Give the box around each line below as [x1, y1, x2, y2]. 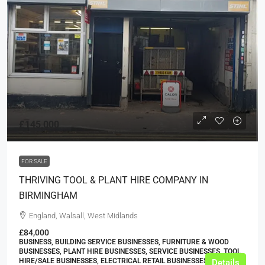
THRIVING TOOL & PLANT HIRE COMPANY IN [19, 174, 208, 186]
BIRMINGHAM [19, 190, 77, 202]
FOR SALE [21, 158, 47, 165]
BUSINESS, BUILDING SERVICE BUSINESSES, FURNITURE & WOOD [19, 238, 229, 247]
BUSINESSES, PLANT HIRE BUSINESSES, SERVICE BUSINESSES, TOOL [19, 247, 241, 256]
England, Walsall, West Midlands [29, 211, 138, 221]
